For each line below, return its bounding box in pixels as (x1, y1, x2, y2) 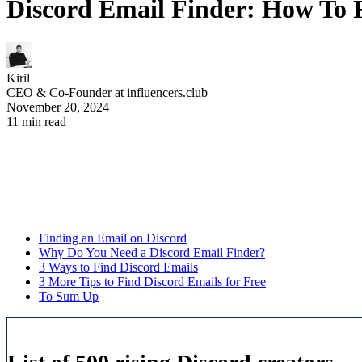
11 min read (6, 114, 66, 128)
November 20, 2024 (6, 99, 109, 114)
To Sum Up (39, 288, 99, 303)
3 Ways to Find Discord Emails (39, 259, 198, 274)
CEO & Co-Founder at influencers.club (6, 85, 208, 99)
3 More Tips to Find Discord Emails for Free (39, 274, 266, 288)
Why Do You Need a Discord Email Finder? (39, 245, 265, 259)
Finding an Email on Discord (39, 230, 187, 245)
